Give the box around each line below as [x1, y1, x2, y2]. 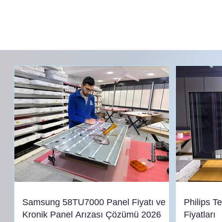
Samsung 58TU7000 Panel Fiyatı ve [22, 197, 166, 207]
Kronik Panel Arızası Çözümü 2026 [22, 209, 161, 220]
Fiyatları [184, 209, 216, 220]
